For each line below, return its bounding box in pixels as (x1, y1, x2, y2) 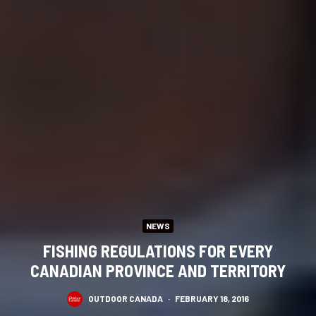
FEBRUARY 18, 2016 (175, 293, 249, 303)
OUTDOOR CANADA (88, 293, 163, 303)
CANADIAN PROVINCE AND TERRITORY (30, 260, 286, 281)
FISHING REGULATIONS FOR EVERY (43, 240, 273, 261)
